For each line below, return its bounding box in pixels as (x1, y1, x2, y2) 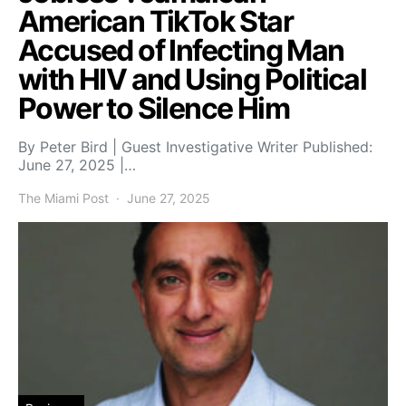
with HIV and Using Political (18, 61, 367, 97)
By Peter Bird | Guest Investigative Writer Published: (18, 137, 372, 156)
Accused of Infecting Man (18, 32, 344, 68)
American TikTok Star (18, 3, 293, 39)
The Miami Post (18, 189, 109, 206)
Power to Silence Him (18, 90, 289, 126)
